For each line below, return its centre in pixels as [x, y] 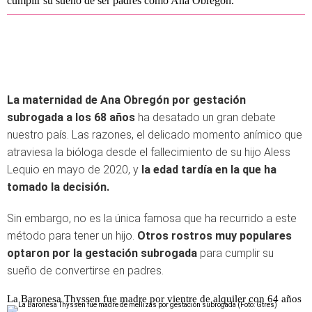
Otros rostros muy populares [214, 236]
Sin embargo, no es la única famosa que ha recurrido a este [152, 218]
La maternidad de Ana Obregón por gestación [126, 100]
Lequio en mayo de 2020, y [73, 170]
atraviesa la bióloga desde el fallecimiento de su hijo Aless [149, 152]
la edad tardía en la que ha [208, 170]
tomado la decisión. [58, 187]
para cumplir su [237, 253]
